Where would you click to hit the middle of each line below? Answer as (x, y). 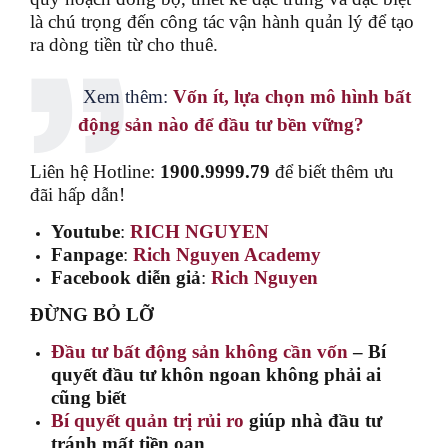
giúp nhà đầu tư (313, 420)
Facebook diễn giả (126, 277)
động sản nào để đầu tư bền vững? (221, 124)
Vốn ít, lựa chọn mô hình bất (292, 96)
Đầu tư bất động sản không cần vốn (199, 351)
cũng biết (88, 397)
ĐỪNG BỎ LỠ (92, 314)
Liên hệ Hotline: (95, 171)
